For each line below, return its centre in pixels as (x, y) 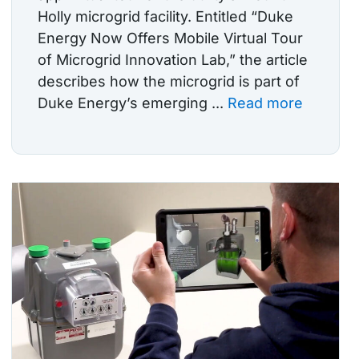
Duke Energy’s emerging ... (133, 103)
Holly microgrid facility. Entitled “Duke (165, 16)
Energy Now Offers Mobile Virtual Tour (170, 38)
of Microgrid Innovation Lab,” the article (173, 59)
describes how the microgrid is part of (169, 81)
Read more (265, 103)
